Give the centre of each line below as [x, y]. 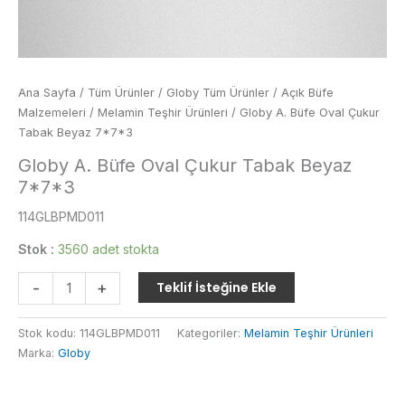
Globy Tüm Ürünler [218, 93]
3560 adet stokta [108, 249]
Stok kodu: [49, 334]
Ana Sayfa [47, 93]
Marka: [38, 353]
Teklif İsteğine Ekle [216, 287]
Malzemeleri [52, 113]
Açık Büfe [307, 93]
